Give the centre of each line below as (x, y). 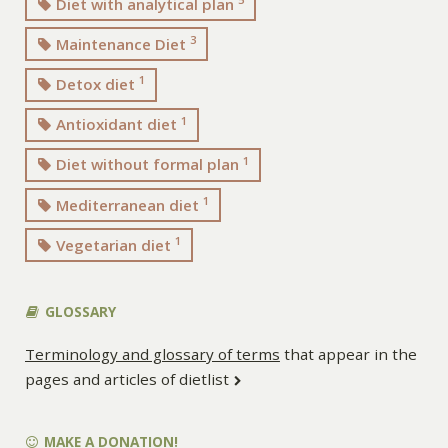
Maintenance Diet (121, 43)
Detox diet (96, 84)
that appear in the (348, 353)
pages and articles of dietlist (128, 378)
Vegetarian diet (114, 244)
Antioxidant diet (117, 124)
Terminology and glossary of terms (152, 353)
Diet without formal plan (148, 164)
